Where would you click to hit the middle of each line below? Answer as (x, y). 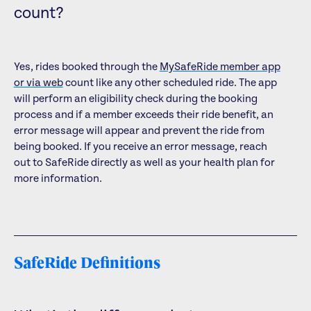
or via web (38, 82)
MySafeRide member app (220, 66)
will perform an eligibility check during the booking (135, 98)
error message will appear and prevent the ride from (139, 130)
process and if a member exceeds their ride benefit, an (143, 114)
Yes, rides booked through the (86, 66)
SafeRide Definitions (87, 262)
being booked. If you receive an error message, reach (140, 146)
